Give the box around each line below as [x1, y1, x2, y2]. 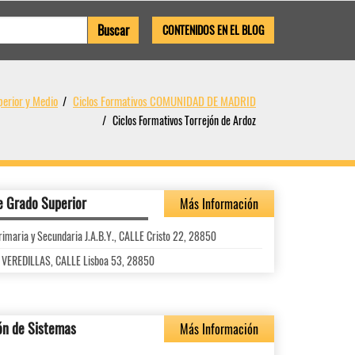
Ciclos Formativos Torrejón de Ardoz [113, 112, 256, 128]
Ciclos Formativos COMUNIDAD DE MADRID [73, 92, 256, 109]
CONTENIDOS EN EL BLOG [162, 21, 264, 38]
